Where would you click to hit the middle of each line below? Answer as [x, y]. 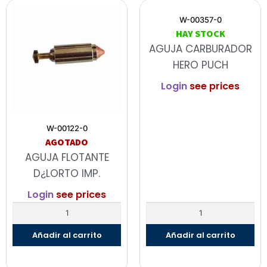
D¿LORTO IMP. [67, 173]
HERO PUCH [200, 65]
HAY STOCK [200, 33]
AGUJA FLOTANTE [67, 157]
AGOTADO [67, 142]
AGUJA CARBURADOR [200, 49]
